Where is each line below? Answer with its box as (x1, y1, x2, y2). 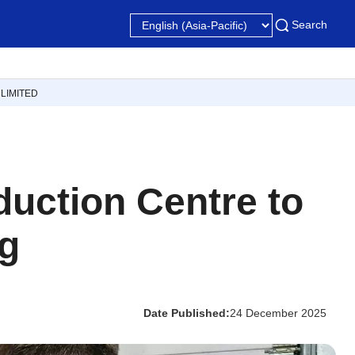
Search (292, 18, 327, 31)
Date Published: (143, 307, 230, 319)
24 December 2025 (230, 307, 326, 319)
